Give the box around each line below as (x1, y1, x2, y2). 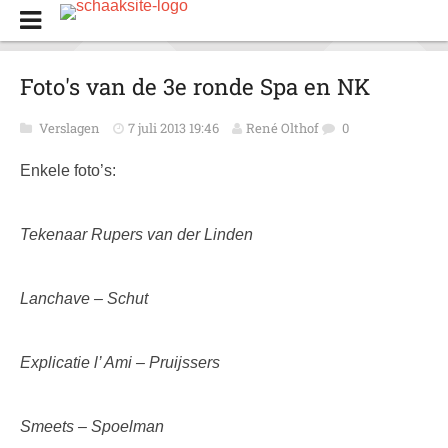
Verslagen (39, 119, 103, 137)
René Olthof (246, 119, 319, 137)
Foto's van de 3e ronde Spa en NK (20, 72, 370, 101)
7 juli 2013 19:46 (128, 119, 219, 137)
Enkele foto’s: (20, 162, 116, 179)
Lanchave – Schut (20, 290, 148, 307)
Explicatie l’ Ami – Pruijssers (20, 354, 220, 371)
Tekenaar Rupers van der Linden (20, 226, 253, 243)
